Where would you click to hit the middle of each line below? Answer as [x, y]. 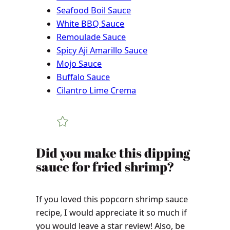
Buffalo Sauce [83, 77]
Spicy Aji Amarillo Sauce [102, 50]
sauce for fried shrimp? [106, 167]
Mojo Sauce [79, 63]
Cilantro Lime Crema [97, 90]
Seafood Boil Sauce [94, 10]
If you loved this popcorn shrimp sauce [112, 199]
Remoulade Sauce [91, 37]
